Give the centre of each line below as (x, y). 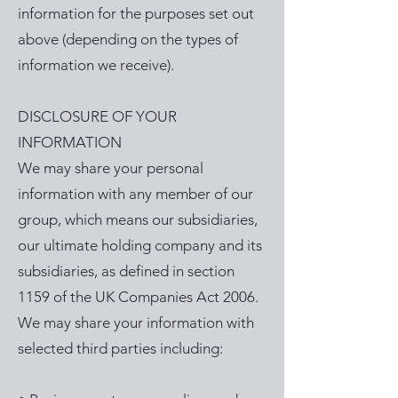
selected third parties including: (122, 348)
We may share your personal (111, 168)
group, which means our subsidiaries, (138, 219)
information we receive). (98, 65)
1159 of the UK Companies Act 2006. (140, 297)
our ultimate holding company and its (140, 245)
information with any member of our (135, 194)
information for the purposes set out (136, 13)
